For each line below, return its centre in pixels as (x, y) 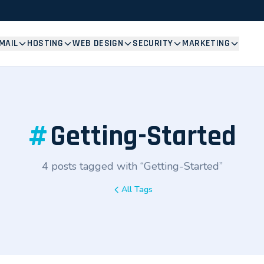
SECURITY (153, 43)
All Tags (137, 189)
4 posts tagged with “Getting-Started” (132, 166)
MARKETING (206, 43)
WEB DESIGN (98, 43)
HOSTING (45, 43)
